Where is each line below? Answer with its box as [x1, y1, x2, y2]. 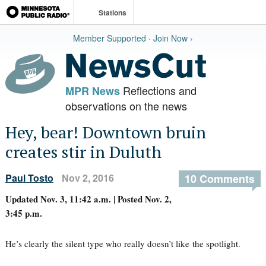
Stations [99, 7, 126, 18]
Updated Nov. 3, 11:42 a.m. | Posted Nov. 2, [5, 192, 172, 205]
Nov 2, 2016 [61, 171, 114, 185]
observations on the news [65, 98, 187, 113]
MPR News [65, 83, 120, 99]
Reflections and [119, 83, 197, 98]
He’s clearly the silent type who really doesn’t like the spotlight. [5, 237, 240, 249]
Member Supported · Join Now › [72, 32, 193, 44]
